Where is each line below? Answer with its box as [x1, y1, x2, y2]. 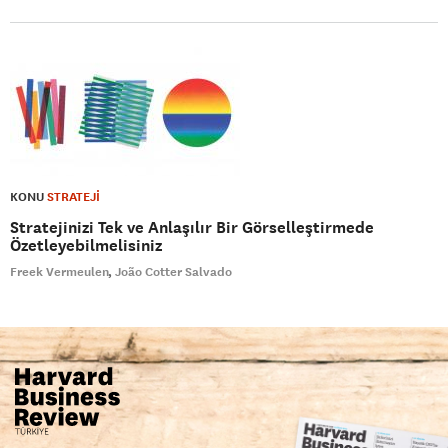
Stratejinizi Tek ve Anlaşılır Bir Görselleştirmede [10, 216, 374, 238]
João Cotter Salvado [115, 263, 232, 280]
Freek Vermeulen [10, 263, 109, 280]
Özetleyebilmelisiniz [10, 234, 162, 256]
